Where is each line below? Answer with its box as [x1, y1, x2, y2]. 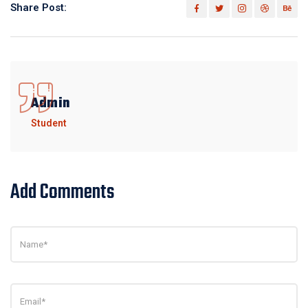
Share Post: [10, 1, 67, 14]
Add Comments [10, 177, 118, 208]
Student [31, 118, 67, 129]
